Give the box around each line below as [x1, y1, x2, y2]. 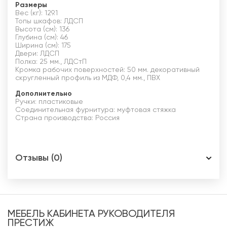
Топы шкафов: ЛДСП [15, 18, 83, 25]
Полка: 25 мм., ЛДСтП [15, 58, 87, 66]
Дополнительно [15, 90, 72, 98]
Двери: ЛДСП [15, 50, 59, 58]
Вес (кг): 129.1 [15, 10, 58, 17]
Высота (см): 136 [15, 26, 69, 33]
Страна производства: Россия [15, 115, 120, 122]
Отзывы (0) [15, 154, 62, 163]
